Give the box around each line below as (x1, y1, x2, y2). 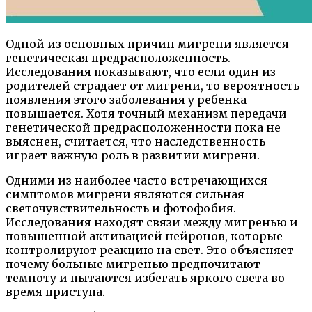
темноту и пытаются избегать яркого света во (6, 271, 285, 286)
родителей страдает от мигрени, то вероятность (6, 79, 299, 93)
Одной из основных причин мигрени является (6, 37, 289, 52)
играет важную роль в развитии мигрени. (6, 148, 260, 163)
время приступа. (6, 285, 105, 299)
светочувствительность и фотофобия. (6, 201, 236, 216)
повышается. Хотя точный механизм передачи (6, 107, 287, 121)
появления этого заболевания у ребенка (6, 93, 247, 107)
